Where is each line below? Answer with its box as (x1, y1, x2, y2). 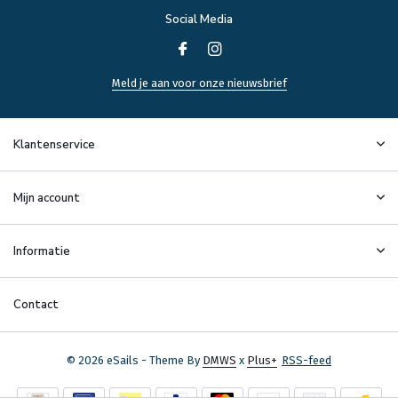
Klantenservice (13, 137, 95, 154)
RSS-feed (282, 354, 331, 368)
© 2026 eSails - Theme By (67, 354, 203, 368)
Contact (13, 297, 59, 314)
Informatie (13, 243, 70, 260)
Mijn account (13, 190, 80, 207)
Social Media (165, 12, 233, 28)
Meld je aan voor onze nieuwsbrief (111, 76, 287, 91)
